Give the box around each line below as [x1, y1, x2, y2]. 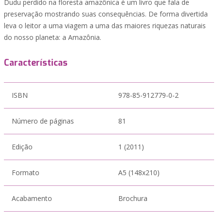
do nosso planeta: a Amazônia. [4, 33, 101, 42]
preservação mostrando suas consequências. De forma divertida [4, 9, 208, 18]
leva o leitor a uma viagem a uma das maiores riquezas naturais [4, 21, 206, 30]
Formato [12, 168, 39, 177]
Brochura [118, 194, 147, 203]
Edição [12, 142, 33, 151]
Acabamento [12, 194, 52, 203]
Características [4, 57, 68, 69]
